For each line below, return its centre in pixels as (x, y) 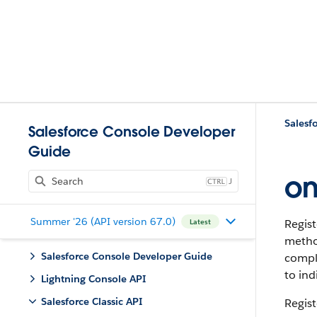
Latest (200, 221)
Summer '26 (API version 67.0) (103, 221)
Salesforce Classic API (92, 301)
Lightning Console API (93, 279)
